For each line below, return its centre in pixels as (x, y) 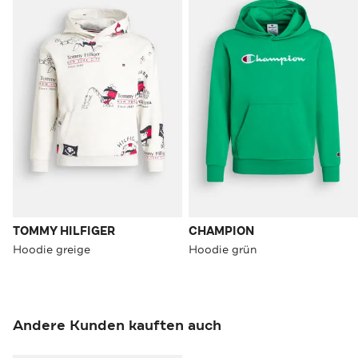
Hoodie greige (52, 250)
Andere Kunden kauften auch (117, 326)
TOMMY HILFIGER (64, 232)
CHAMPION (221, 232)
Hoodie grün (223, 250)
